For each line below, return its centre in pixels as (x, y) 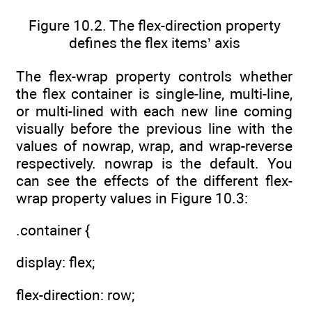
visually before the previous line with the (154, 128)
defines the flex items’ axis (154, 43)
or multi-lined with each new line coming (154, 111)
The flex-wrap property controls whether (154, 76)
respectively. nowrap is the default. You (154, 163)
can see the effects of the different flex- (154, 180)
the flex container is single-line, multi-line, (154, 93)
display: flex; (55, 263)
